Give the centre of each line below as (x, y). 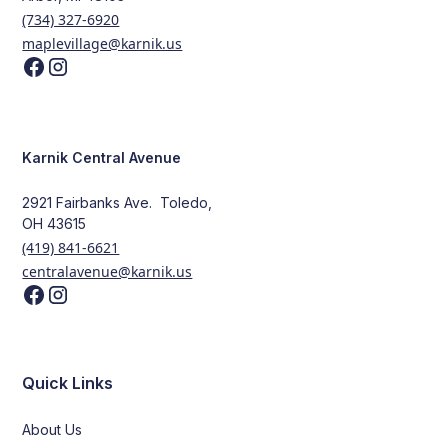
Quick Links (68, 382)
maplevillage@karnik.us (102, 43)
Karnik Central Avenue (102, 157)
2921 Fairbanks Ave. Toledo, (117, 202)
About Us (52, 429)
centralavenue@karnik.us (107, 271)
